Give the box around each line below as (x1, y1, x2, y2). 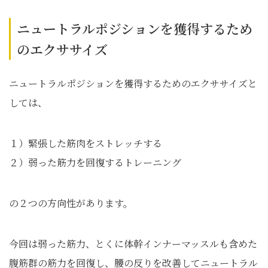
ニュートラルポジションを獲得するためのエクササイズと (9, 77, 257, 90)
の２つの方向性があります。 (9, 196, 133, 210)
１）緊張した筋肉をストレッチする (9, 136, 162, 150)
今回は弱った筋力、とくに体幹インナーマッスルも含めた (9, 237, 257, 251)
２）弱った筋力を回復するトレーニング (9, 156, 181, 169)
